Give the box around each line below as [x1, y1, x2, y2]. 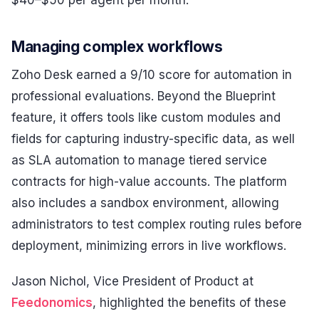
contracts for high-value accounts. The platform [11, 174, 287, 189]
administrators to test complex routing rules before [11, 217, 302, 232]
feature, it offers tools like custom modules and [11, 110, 281, 125]
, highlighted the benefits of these [93, 295, 286, 310]
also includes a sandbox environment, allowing [11, 196, 279, 211]
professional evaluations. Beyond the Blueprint [11, 89, 276, 104]
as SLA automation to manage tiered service [11, 153, 267, 168]
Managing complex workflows [11, 37, 223, 56]
